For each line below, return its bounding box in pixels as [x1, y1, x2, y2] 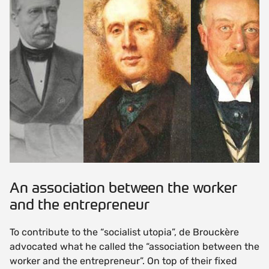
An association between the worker [10, 178, 237, 197]
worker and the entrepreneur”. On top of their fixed [10, 255, 237, 267]
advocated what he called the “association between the [10, 240, 259, 252]
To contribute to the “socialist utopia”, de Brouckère [10, 226, 239, 238]
